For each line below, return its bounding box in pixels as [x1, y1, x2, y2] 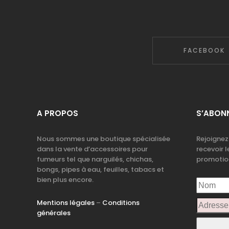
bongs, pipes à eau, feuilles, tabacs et [37, 165, 164, 174]
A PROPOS [37, 108, 78, 119]
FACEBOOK [183, 46, 225, 55]
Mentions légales [37, 198, 95, 208]
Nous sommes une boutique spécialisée [37, 134, 170, 144]
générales [37, 208, 71, 218]
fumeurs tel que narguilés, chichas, [37, 154, 153, 164]
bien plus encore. [37, 175, 94, 185]
